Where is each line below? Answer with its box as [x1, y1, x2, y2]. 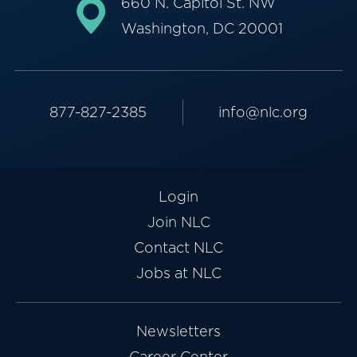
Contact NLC [134, 238, 223, 256]
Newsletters [136, 322, 221, 339]
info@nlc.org [218, 103, 308, 120]
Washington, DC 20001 [120, 19, 283, 37]
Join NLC [147, 213, 210, 230]
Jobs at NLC [135, 264, 222, 281]
